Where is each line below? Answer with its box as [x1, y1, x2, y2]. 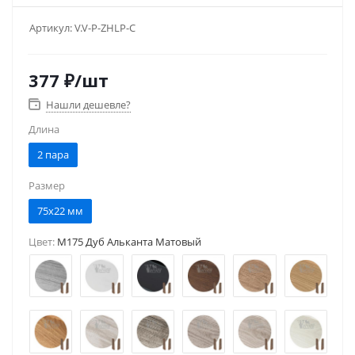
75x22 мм [37, 204, 83, 218]
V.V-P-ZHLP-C [74, 21, 136, 35]
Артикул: [29, 21, 74, 35]
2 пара [37, 147, 69, 162]
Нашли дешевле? [46, 97, 131, 112]
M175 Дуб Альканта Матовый [55, 235, 201, 249]
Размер [29, 178, 65, 193]
